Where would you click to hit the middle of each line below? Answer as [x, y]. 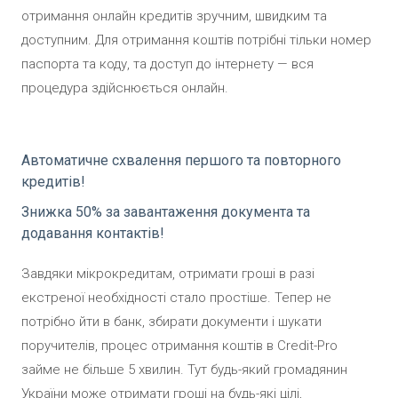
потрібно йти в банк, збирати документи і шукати [171, 321]
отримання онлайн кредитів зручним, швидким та [174, 16]
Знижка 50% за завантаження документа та [166, 211]
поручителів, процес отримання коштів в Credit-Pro [179, 345]
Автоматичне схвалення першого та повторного [181, 160]
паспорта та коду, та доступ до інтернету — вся [167, 64]
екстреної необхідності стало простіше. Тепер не [176, 297]
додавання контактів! [93, 233]
